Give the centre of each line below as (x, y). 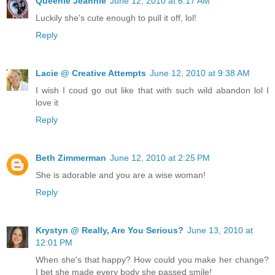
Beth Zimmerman (71, 157)
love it (47, 102)
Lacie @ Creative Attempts (91, 73)
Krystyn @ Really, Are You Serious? (110, 230)
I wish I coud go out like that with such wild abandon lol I (152, 90)
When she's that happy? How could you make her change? (152, 259)
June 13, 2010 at (220, 230)
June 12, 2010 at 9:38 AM (200, 73)
